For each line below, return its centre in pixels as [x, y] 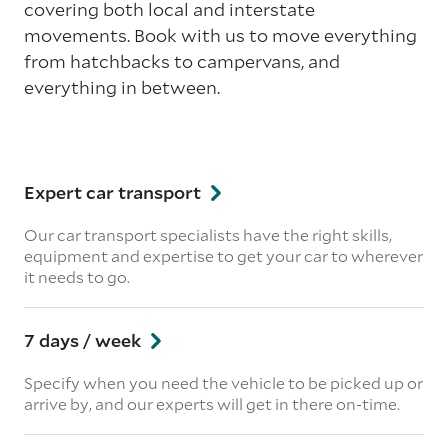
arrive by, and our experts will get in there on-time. [212, 403]
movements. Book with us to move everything [220, 35]
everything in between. [122, 87]
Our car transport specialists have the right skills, [208, 234]
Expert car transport [114, 192]
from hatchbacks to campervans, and [182, 61]
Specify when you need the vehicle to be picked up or [223, 382]
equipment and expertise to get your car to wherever [223, 255]
